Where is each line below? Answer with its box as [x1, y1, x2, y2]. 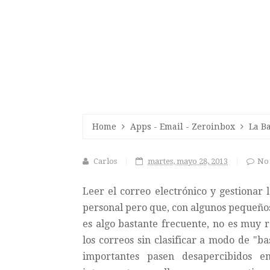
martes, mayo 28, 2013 [148, 157, 228, 166]
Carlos [93, 157, 117, 166]
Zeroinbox [192, 122, 235, 131]
